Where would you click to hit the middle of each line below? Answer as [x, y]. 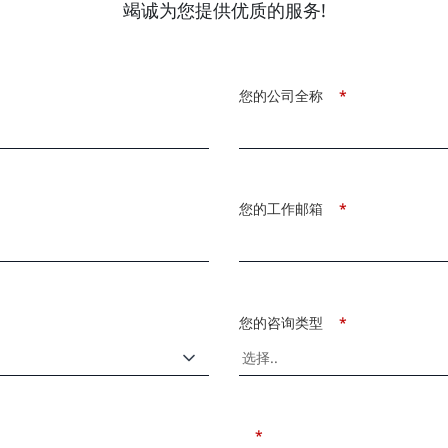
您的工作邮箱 [281, 209]
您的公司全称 [281, 95]
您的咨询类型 [281, 322]
